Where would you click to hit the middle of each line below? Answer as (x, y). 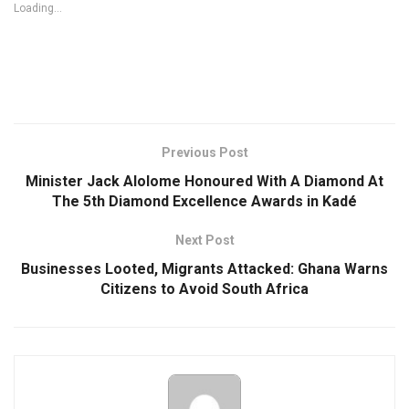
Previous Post (204, 153)
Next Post (204, 241)
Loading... (38, 9)
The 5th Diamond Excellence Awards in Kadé (204, 202)
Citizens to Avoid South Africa (204, 289)
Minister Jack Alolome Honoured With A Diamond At (204, 182)
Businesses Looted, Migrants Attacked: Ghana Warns (204, 269)
